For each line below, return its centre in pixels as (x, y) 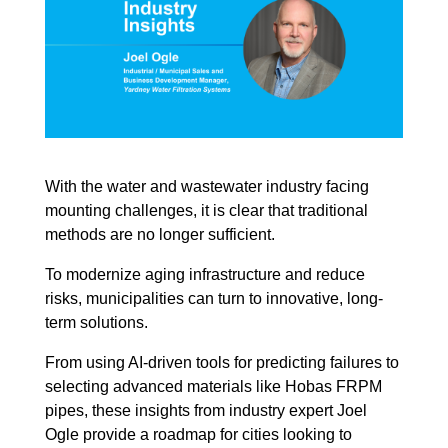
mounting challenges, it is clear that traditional (206, 211)
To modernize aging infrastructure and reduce (204, 275)
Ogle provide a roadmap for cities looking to (198, 435)
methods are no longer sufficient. (161, 235)
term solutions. (98, 323)
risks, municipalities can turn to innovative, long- (213, 299)
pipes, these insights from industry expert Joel (205, 411)
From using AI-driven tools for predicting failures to (221, 363)
